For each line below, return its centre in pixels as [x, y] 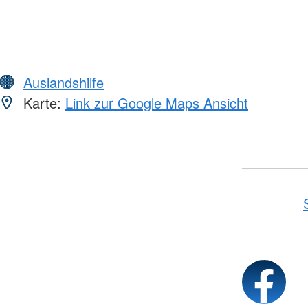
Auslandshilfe [64, 82]
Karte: [42, 102]
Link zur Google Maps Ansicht [157, 102]
